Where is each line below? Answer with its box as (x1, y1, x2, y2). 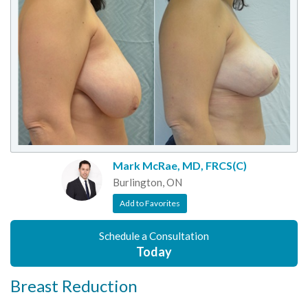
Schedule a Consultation (99, 230, 209, 243)
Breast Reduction (10, 276, 137, 296)
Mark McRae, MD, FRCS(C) (113, 159, 247, 173)
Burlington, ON (113, 176, 182, 189)
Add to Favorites (120, 198, 180, 209)
